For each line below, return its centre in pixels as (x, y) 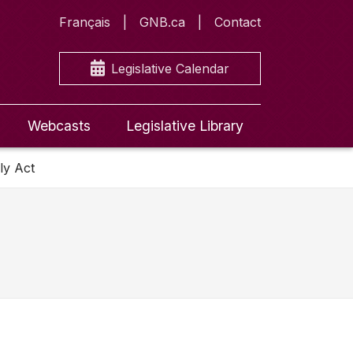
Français (85, 22)
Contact (238, 22)
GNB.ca (162, 22)
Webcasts (59, 126)
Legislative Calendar (170, 69)
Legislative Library (184, 126)
